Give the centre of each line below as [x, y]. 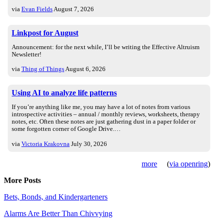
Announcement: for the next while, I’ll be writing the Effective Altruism [106, 47]
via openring [189, 163]
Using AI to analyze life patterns [64, 93]
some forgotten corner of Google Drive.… [66, 129]
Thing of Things [43, 69]
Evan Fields [37, 9]
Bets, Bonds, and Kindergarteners [56, 197]
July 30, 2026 [89, 144]
